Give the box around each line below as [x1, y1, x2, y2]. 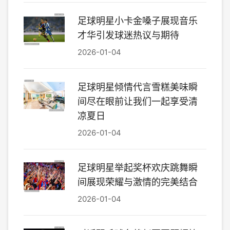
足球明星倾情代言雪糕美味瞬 [78, 82, 198, 92]
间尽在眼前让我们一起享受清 [78, 96, 198, 107]
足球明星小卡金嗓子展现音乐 [78, 15, 198, 26]
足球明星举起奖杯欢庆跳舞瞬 [78, 162, 198, 173]
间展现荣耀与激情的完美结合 [78, 177, 198, 187]
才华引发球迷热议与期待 [78, 30, 179, 41]
